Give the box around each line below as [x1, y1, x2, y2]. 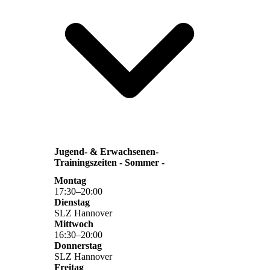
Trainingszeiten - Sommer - [54, 157, 165, 168]
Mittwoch [54, 218, 93, 229]
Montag [54, 175, 86, 186]
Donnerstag [54, 240, 102, 251]
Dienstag [54, 196, 90, 207]
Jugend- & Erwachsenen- [54, 146, 159, 157]
